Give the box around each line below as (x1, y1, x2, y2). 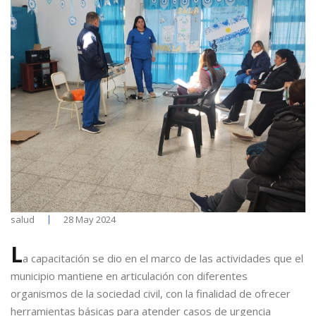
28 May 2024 (63, 213, 116, 226)
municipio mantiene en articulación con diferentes (11, 269, 248, 284)
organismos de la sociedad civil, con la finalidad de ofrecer (11, 286, 291, 301)
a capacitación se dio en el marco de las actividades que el (23, 251, 303, 266)
